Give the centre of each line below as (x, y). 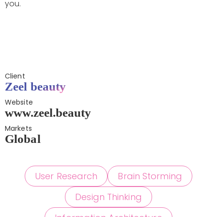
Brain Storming (150, 176)
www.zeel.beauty (48, 113)
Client (15, 76)
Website (19, 102)
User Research (66, 176)
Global (23, 139)
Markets (18, 129)
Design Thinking (108, 197)
